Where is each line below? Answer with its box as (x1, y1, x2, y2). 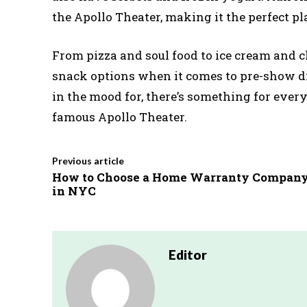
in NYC (52, 182, 96, 199)
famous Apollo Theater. (52, 108, 187, 125)
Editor (169, 246, 207, 262)
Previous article (52, 154, 124, 167)
